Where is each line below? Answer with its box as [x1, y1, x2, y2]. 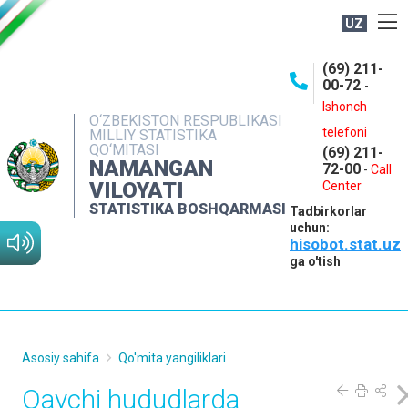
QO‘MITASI [89, 140, 160, 158]
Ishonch [322, 99, 367, 114]
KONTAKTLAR [162, 240, 246, 254]
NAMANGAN [89, 155, 214, 181]
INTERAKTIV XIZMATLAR [128, 147, 280, 161]
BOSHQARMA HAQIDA [138, 54, 270, 68]
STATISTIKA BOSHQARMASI [89, 199, 287, 218]
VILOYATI [89, 177, 185, 203]
